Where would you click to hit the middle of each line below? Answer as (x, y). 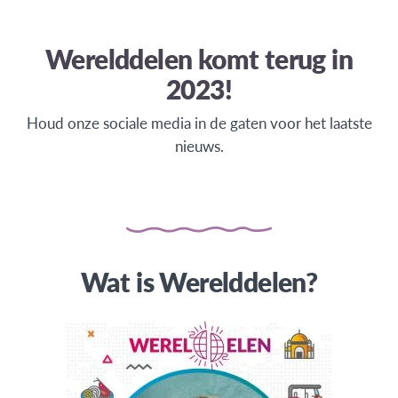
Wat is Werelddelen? (199, 282)
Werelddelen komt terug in (199, 59)
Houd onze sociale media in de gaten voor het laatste (199, 123)
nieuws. (199, 146)
